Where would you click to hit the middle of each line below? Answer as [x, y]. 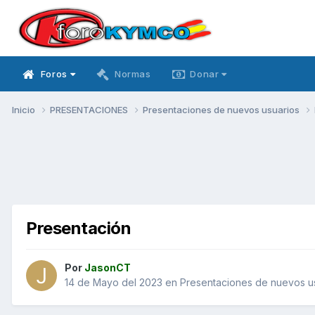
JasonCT [108, 268]
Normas [133, 74]
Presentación [79, 228]
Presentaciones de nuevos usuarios [222, 109]
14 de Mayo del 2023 [114, 283]
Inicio [25, 109]
